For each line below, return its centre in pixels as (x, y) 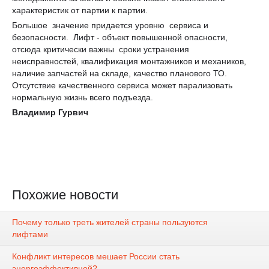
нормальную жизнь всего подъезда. (83, 97)
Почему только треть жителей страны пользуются (110, 222)
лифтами (30, 234)
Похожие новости (65, 195)
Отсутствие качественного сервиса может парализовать (122, 85)
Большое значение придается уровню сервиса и (110, 25)
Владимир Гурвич (50, 112)
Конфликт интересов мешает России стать (96, 256)
